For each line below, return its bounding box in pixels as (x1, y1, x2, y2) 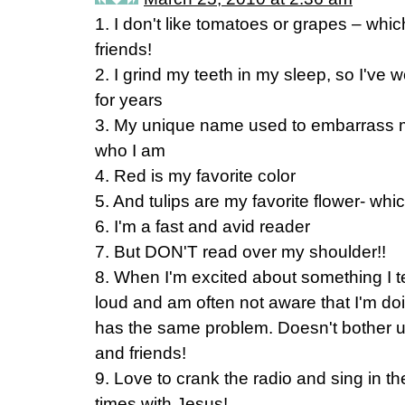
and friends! (95, 344, 186, 363)
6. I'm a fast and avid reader (95, 217, 310, 236)
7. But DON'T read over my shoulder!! (95, 242, 386, 261)
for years (95, 90, 163, 109)
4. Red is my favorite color (95, 166, 296, 185)
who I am (95, 141, 165, 160)
